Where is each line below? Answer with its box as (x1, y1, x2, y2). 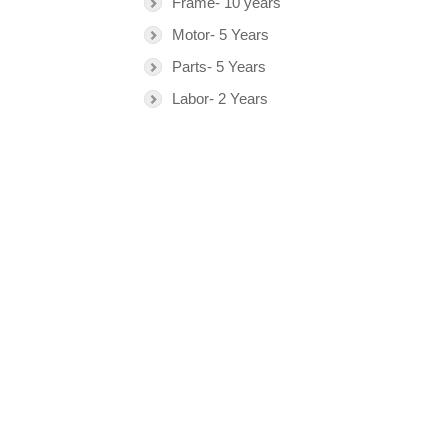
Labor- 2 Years (172, 90, 268, 107)
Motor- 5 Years (172, 26, 269, 43)
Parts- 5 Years (172, 58, 266, 75)
